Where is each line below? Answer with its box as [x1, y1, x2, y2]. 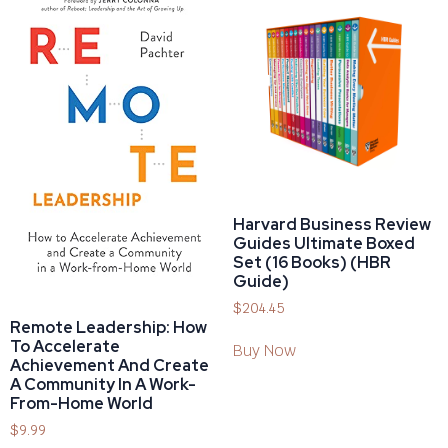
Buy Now [232, 340, 296, 362]
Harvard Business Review [232, 213, 431, 235]
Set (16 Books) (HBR [232, 251, 391, 273]
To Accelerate [10, 335, 120, 357]
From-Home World [10, 392, 153, 414]
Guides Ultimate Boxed [232, 232, 415, 254]
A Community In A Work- [10, 373, 196, 395]
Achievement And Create [10, 354, 209, 376]
